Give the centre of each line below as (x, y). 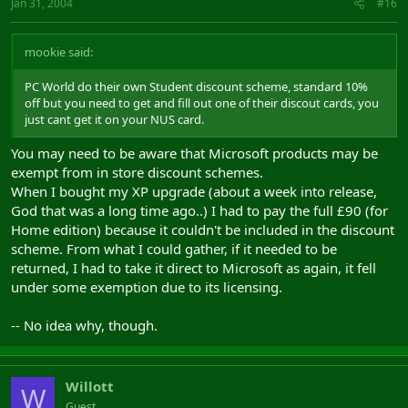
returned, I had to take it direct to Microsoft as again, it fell (194, 268)
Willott (90, 386)
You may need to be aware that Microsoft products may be (194, 153)
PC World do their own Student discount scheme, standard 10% (196, 86)
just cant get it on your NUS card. (114, 119)
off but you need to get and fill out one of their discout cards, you (202, 102)
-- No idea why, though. (84, 325)
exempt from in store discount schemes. (137, 172)
